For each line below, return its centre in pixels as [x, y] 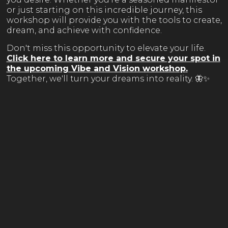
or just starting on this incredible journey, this [104, 10]
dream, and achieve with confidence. [84, 30]
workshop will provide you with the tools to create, [114, 20]
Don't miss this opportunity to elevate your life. [106, 48]
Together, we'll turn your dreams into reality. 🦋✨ [108, 78]
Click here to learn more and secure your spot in [113, 58]
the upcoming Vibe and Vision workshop [96, 68]
